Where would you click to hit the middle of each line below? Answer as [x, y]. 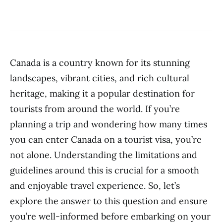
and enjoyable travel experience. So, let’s [95, 186]
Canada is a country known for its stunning [100, 63]
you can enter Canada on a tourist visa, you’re [106, 139]
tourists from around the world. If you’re [95, 109]
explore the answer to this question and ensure [109, 201]
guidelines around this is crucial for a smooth [105, 170]
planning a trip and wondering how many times [109, 124]
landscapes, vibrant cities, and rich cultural [100, 78]
